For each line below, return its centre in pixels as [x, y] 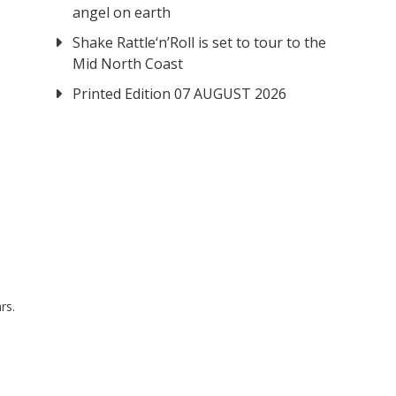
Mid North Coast [128, 64]
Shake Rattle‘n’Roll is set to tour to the [200, 43]
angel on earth [122, 13]
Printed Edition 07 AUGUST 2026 [180, 94]
